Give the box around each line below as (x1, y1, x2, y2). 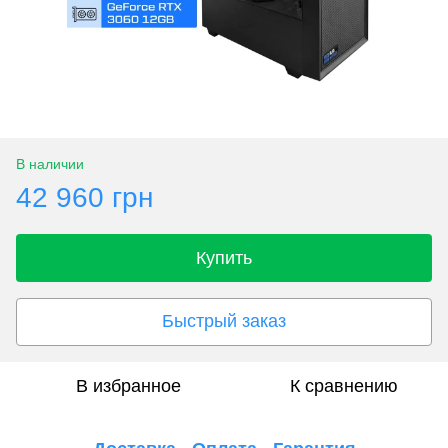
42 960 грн (16, 181, 153, 213)
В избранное (75, 375, 181, 396)
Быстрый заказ (162, 311, 286, 332)
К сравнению (290, 375, 398, 396)
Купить (196, 247, 252, 268)
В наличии (16, 155, 84, 172)
